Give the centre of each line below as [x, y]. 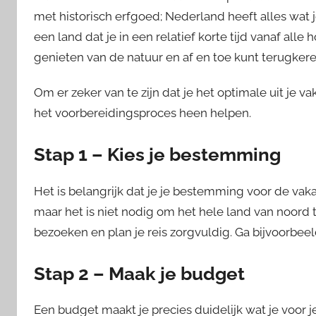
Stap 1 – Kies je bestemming [157, 155]
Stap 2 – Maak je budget [139, 273]
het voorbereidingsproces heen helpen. [142, 113]
